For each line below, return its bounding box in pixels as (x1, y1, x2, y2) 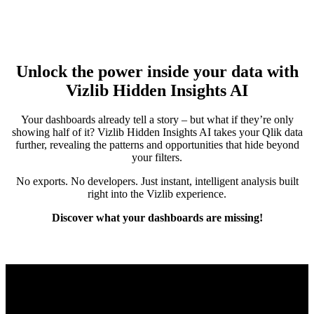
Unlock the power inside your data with (15, 62, 299, 81)
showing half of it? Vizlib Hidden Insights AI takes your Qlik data (11, 126, 303, 139)
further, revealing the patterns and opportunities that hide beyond (15, 139, 299, 151)
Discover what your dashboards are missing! (51, 212, 263, 224)
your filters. (132, 151, 182, 164)
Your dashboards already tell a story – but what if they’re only (20, 114, 294, 126)
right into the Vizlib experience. (88, 188, 226, 200)
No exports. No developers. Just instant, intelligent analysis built (15, 175, 299, 188)
